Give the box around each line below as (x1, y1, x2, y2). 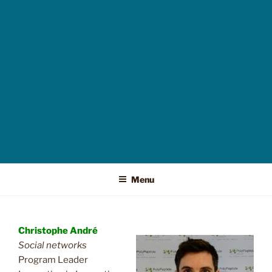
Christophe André (18, 225, 98, 236)
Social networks (18, 239, 87, 251)
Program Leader (18, 254, 88, 265)
